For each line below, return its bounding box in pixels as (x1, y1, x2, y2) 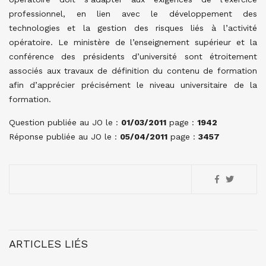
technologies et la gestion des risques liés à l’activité (9, 23, 257, 33)
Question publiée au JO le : (9, 118, 121, 127)
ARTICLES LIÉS (9, 237, 88, 250)
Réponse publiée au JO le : (9, 132, 120, 141)
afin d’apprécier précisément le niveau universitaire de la (9, 80, 257, 90)
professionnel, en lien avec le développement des (9, 9, 257, 18)
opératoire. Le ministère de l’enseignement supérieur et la (9, 37, 257, 47)
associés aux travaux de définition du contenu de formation (9, 66, 257, 75)
